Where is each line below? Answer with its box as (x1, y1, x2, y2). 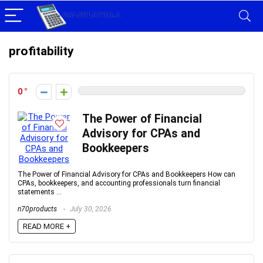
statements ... (18, 188, 62, 196)
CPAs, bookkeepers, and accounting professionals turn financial (18, 179, 220, 187)
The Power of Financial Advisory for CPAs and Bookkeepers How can (18, 170, 235, 178)
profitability (9, 44, 74, 58)
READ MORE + (23, 221, 70, 231)
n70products (18, 205, 57, 213)
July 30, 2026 (68, 205, 112, 213)
